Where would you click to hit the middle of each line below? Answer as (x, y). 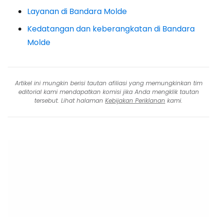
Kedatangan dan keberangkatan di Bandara (111, 29)
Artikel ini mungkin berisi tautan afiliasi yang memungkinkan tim (108, 83)
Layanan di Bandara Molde (77, 11)
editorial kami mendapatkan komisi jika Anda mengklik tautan (108, 92)
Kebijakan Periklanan (135, 100)
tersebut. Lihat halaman (70, 100)
